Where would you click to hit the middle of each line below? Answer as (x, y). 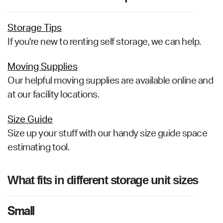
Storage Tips (35, 28)
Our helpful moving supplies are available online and (110, 81)
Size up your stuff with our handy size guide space (107, 134)
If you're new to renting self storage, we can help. (104, 42)
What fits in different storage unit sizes (103, 180)
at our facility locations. (53, 95)
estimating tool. (38, 148)
